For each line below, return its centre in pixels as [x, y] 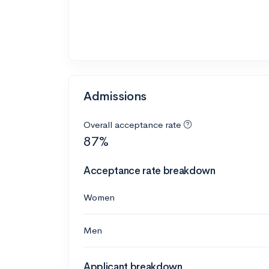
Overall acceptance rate [132, 124]
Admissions [115, 96]
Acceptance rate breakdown [150, 171]
